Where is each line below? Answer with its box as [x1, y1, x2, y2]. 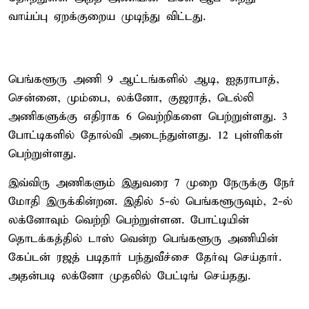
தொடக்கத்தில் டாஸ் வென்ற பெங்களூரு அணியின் [8, 231, 278, 246]
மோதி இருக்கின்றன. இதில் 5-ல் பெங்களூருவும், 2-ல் [8, 194, 292, 209]
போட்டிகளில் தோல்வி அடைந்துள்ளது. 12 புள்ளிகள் [8, 128, 283, 143]
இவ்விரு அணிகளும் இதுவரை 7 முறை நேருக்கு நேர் [8, 175, 295, 190]
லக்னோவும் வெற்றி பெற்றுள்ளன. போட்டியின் [8, 212, 249, 228]
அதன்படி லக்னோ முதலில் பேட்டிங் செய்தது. [8, 268, 250, 283]
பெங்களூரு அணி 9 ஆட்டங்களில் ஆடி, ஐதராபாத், [8, 72, 279, 87]
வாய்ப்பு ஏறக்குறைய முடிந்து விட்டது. [8, 9, 206, 24]
